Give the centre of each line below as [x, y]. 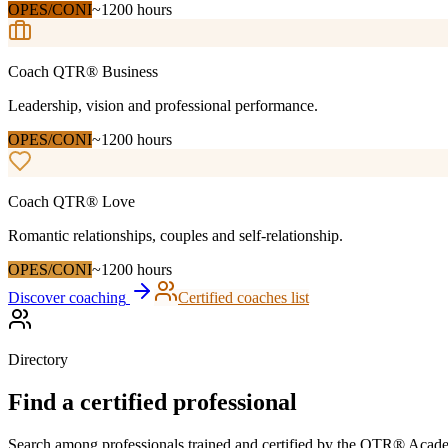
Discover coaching [67, 298]
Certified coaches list [243, 298]
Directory [38, 360]
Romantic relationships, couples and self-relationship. [175, 236]
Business [130, 72]
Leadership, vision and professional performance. [163, 106]
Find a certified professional [152, 401]
